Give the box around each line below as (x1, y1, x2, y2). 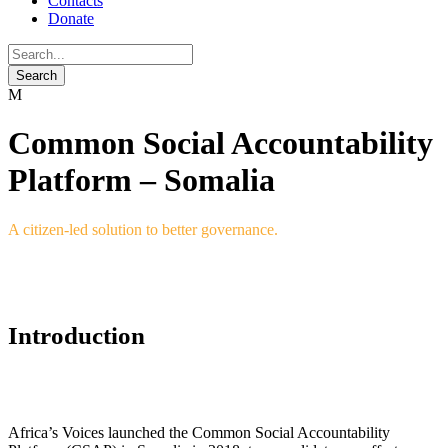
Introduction (8, 322, 145, 350)
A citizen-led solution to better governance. (8, 220, 278, 238)
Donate (48, 10, 94, 27)
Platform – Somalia (8, 162, 275, 199)
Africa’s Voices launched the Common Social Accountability (8, 424, 390, 442)
